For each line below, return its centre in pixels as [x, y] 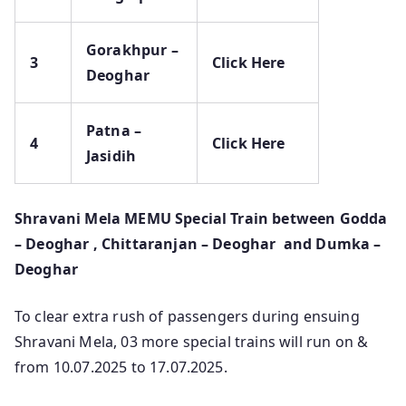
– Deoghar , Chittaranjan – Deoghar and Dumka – [198, 244]
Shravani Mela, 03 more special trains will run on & [192, 342]
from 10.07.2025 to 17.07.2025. [121, 367]
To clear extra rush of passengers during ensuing [187, 317]
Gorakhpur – [132, 50]
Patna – [114, 131]
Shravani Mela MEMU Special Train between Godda [201, 219]
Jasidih [111, 156]
